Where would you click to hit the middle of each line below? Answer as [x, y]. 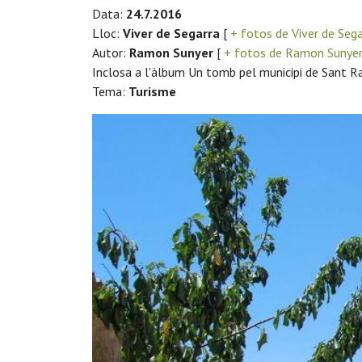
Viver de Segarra [171, 33]
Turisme [152, 91]
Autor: [111, 52]
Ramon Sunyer [171, 52]
